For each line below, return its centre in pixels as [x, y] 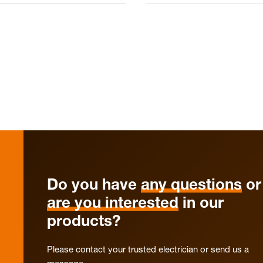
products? [84, 222]
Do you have [94, 186]
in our [201, 204]
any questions [191, 186]
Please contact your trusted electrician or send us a [148, 250]
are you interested [113, 204]
